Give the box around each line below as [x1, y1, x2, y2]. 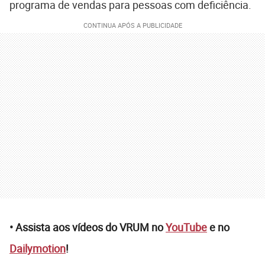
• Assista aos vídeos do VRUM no [9, 220, 166, 235]
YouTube [166, 220, 207, 235]
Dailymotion [9, 241, 66, 256]
